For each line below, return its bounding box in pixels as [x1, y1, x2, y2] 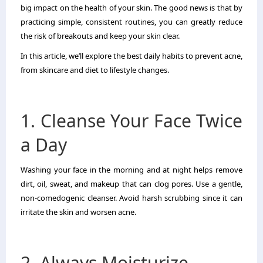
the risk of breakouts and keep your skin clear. [21, 30, 180, 41]
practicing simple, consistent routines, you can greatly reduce [21, 16, 242, 27]
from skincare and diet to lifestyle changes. [21, 64, 169, 75]
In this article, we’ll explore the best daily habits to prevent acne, [21, 50, 242, 61]
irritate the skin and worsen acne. [21, 206, 136, 217]
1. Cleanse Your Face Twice [21, 108, 242, 133]
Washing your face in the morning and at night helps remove [21, 164, 242, 175]
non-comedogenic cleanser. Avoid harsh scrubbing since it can [21, 192, 242, 203]
